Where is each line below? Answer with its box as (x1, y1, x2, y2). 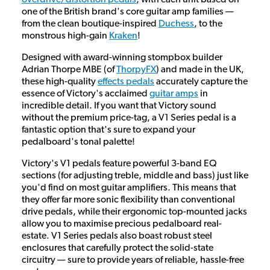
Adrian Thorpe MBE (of (22, 64, 116, 75)
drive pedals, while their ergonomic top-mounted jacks (22, 207, 247, 217)
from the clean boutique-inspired (22, 19, 159, 29)
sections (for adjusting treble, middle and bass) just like (22, 171, 248, 181)
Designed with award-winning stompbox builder (22, 52, 222, 63)
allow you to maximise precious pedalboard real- (22, 219, 222, 229)
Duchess (159, 19, 194, 29)
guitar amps (149, 89, 198, 99)
